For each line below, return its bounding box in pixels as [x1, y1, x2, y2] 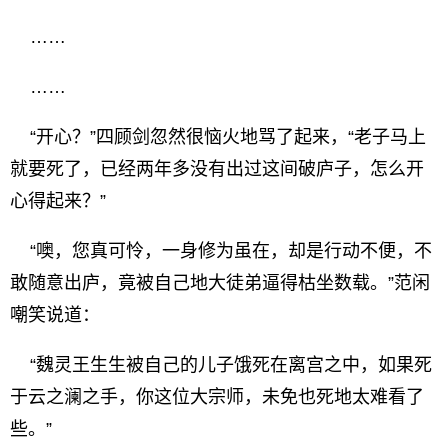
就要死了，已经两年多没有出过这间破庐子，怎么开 [10, 159, 424, 179]
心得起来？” [10, 191, 106, 211]
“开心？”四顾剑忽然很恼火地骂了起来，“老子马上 [10, 127, 426, 147]
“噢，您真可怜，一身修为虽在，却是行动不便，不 [10, 241, 432, 261]
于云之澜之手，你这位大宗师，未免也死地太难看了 [10, 387, 424, 407]
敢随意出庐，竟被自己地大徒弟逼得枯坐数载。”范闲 [10, 273, 430, 293]
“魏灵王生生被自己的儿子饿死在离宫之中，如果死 [10, 355, 432, 375]
